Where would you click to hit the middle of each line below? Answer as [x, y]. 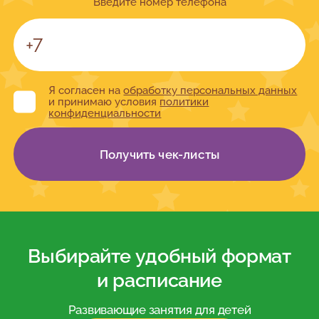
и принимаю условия [104, 101]
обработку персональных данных [210, 90]
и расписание [159, 280]
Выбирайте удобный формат [159, 256]
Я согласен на [86, 90]
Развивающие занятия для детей [159, 309]
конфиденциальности [105, 113]
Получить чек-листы [159, 154]
